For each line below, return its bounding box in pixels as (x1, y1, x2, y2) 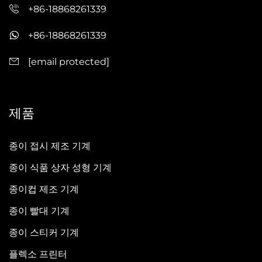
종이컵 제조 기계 (9, 184, 79, 195)
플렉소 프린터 (9, 249, 67, 260)
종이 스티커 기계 (9, 227, 79, 239)
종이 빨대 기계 (9, 205, 70, 217)
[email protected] (28, 56, 109, 67)
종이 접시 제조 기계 (9, 140, 91, 152)
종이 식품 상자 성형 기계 (9, 162, 112, 174)
